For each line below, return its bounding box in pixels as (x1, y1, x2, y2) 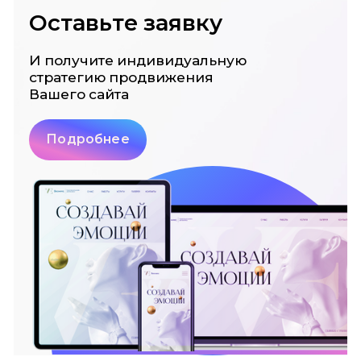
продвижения (109, 70, 214, 86)
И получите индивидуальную (29, 53, 247, 69)
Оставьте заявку (29, 10, 223, 36)
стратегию (29, 70, 110, 86)
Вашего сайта (29, 87, 130, 103)
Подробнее (46, 132, 130, 147)
